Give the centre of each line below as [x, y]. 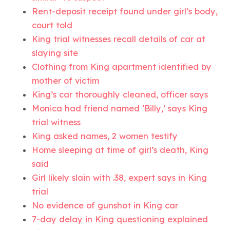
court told [52, 25]
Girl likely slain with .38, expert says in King [120, 177]
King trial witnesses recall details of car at [119, 39]
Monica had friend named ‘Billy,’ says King [120, 108]
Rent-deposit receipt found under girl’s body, [125, 11]
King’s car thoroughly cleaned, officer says [120, 94]
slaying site [55, 53]
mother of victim [66, 80]
